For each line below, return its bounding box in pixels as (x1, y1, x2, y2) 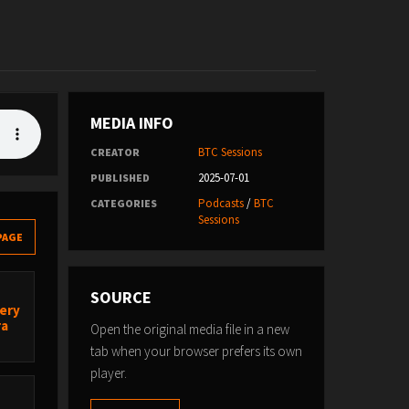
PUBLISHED (89, 171, 150, 184)
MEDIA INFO (89, 112, 173, 133)
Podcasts (197, 195, 244, 211)
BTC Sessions (197, 144, 262, 160)
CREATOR (89, 145, 140, 159)
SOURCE (89, 287, 152, 308)
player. (89, 364, 127, 382)
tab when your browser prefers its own (89, 342, 302, 360)
